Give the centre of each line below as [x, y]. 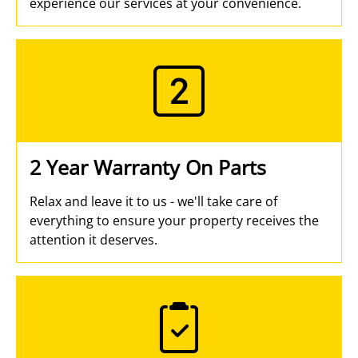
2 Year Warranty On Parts [148, 167]
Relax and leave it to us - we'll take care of [153, 201]
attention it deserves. [93, 240]
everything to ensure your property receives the [174, 221]
